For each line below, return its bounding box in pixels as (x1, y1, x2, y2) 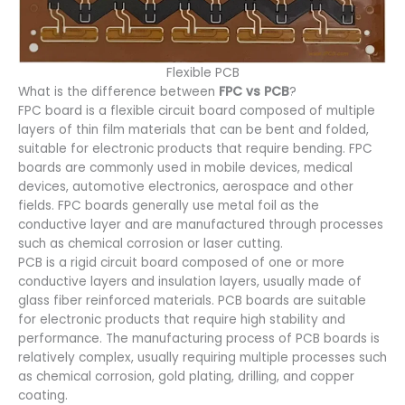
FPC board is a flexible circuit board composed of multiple (18, 101, 375, 119)
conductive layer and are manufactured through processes (18, 215, 383, 233)
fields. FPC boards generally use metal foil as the (18, 196, 319, 214)
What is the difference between (18, 82, 219, 100)
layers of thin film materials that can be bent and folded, (18, 120, 369, 138)
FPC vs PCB (219, 82, 289, 100)
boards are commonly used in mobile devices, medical (18, 158, 353, 176)
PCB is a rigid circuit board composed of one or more (18, 253, 344, 271)
